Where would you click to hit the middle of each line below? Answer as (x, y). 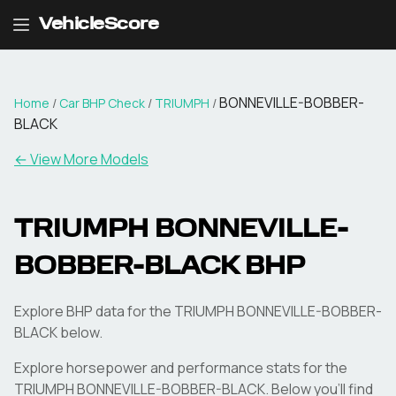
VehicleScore (99, 25)
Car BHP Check (102, 103)
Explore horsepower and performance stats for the (181, 368)
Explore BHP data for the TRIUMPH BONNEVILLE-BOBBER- (198, 311)
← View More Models (81, 159)
